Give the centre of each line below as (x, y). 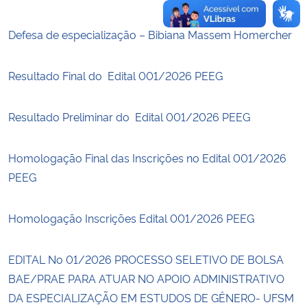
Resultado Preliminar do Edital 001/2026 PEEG (129, 116)
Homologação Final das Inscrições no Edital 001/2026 (147, 157)
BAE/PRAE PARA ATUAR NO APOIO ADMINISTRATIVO (146, 278)
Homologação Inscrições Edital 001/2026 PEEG (131, 218)
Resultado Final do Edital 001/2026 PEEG (115, 75)
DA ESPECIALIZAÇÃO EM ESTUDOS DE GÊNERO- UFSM (151, 297)
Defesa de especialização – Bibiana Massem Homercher (150, 34)
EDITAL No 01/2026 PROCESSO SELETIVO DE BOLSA (146, 259)
